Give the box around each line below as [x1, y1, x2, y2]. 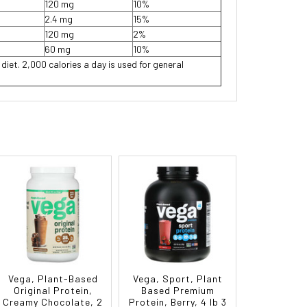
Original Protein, [13, 284, 93, 297]
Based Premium [140, 284, 214, 297]
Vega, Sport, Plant [132, 273, 223, 285]
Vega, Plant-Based [8, 273, 98, 285]
